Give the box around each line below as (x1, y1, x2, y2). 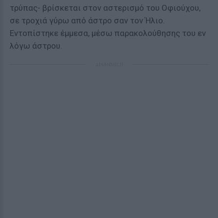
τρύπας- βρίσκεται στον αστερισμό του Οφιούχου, (10, 3, 200, 13)
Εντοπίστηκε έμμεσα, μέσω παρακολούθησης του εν (10, 28, 206, 38)
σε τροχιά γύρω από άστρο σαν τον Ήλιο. (10, 16, 165, 25)
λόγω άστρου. (10, 41, 62, 51)
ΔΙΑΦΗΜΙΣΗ (95, 61, 123, 68)
